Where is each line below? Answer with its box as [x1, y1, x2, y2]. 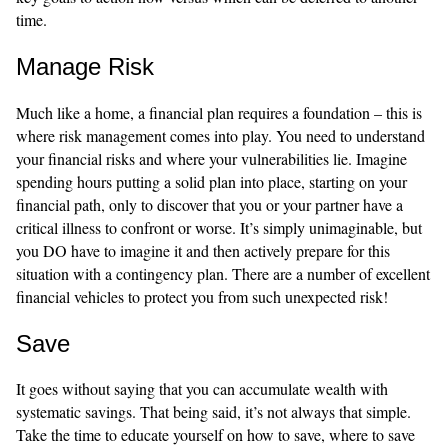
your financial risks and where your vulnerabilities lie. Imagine [16, 147, 407, 169]
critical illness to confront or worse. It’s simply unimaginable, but [16, 216, 422, 238]
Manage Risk [16, 52, 154, 80]
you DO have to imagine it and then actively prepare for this [16, 239, 390, 261]
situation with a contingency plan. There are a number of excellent [16, 262, 430, 284]
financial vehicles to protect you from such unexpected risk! [16, 285, 388, 307]
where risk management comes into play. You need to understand [16, 124, 425, 146]
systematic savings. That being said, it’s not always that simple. [16, 401, 411, 423]
